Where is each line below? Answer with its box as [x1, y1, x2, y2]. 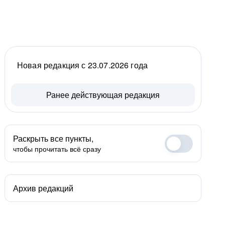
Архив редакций [13, 182, 73, 194]
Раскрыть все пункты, [13, 133, 93, 144]
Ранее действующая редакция [46, 89, 160, 100]
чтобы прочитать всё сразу [13, 144, 101, 154]
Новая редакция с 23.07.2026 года [17, 59, 148, 71]
